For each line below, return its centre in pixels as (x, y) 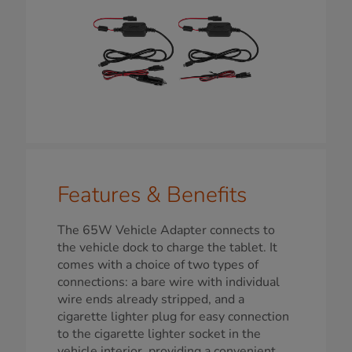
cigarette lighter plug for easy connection (173, 316)
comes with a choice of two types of (158, 264)
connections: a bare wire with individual (169, 282)
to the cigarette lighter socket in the (159, 334)
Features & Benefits (152, 194)
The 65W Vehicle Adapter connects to (166, 230)
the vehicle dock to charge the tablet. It (167, 247)
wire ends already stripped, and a (151, 299)
